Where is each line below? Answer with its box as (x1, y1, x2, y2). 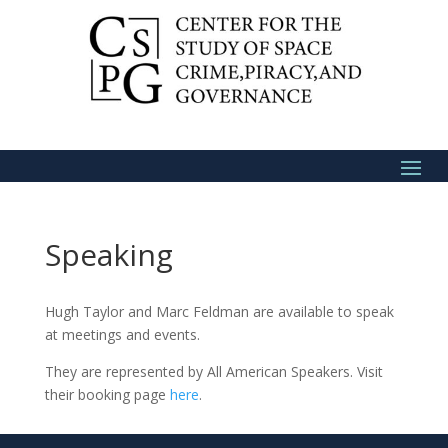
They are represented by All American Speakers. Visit (44, 361, 383, 381)
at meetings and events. (44, 324, 200, 344)
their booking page (44, 384, 170, 404)
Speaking (44, 233, 173, 275)
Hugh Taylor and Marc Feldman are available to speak (44, 301, 394, 321)
